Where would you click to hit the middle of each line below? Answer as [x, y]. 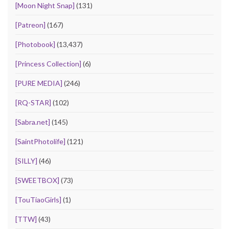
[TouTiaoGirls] [38, 200]
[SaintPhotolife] [40, 142]
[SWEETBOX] [37, 180]
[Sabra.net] [33, 122]
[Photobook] [35, 44]
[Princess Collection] [48, 64]
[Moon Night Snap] [45, 6]
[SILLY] [26, 161]
